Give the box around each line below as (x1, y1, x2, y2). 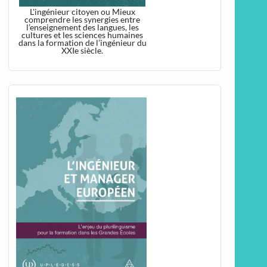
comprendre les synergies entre (24, 14, 141, 24)
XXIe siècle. (61, 45, 104, 55)
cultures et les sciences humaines (21, 30, 144, 40)
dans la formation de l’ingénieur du (18, 38, 147, 48)
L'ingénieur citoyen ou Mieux (29, 7, 135, 17)
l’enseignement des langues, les (26, 22, 139, 32)
